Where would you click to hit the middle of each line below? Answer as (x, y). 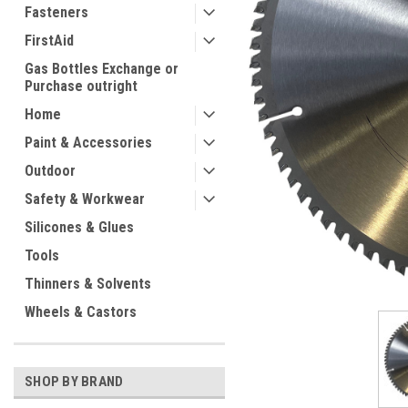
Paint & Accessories (88, 143)
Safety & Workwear (85, 199)
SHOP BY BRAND (74, 382)
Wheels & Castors (81, 312)
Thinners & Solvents (88, 284)
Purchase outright (81, 86)
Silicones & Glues (79, 227)
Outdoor (50, 171)
